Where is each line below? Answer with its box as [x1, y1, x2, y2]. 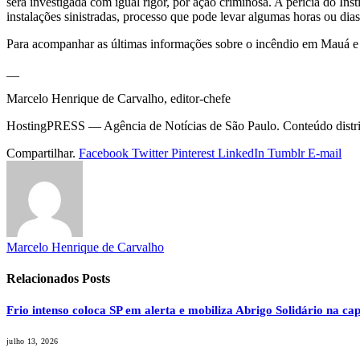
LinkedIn [218, 146, 264, 161]
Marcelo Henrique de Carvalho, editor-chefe [6, 92, 231, 106]
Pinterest [171, 146, 215, 161]
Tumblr [268, 146, 305, 161]
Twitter [132, 146, 168, 161]
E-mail [308, 146, 342, 161]
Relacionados [6, 272, 82, 286]
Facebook [79, 146, 129, 161]
